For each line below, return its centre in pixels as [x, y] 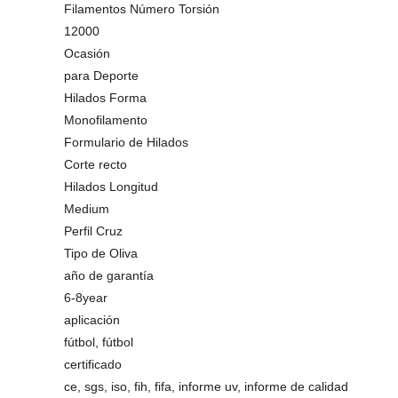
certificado [93, 364]
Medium [87, 209]
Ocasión [87, 53]
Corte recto [96, 164]
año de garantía [109, 275]
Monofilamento [106, 120]
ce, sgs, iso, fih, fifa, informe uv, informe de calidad [206, 386]
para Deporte [101, 76]
